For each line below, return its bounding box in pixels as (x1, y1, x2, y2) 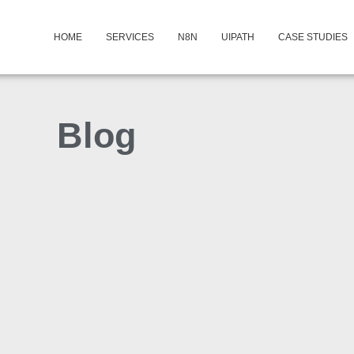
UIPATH (220, 32, 254, 43)
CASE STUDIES (277, 32, 348, 43)
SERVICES (105, 32, 154, 43)
